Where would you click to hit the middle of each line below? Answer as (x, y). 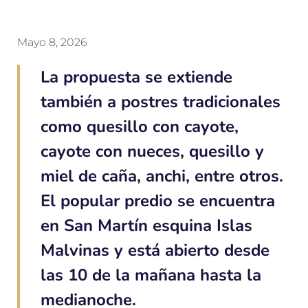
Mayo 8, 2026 (52, 43)
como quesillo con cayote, (140, 127)
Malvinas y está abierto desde (155, 251)
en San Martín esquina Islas (146, 226)
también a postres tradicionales (161, 102)
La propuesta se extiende (136, 77)
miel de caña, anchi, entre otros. (162, 176)
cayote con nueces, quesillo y (152, 152)
